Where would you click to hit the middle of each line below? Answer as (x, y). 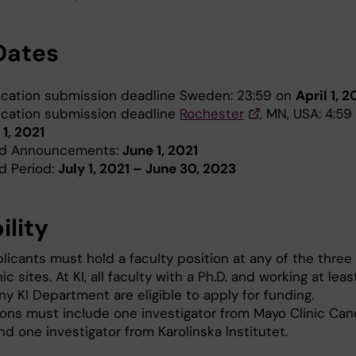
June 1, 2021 (160, 151)
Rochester (212, 114)
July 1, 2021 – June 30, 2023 (149, 169)
